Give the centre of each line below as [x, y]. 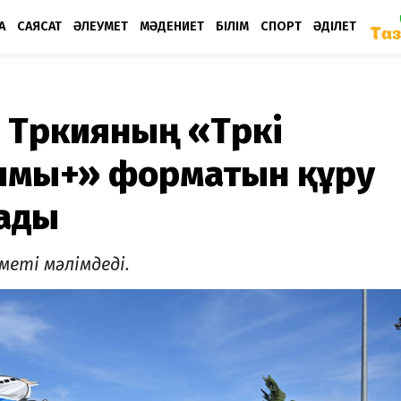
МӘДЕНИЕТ [172, 26]
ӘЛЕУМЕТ [101, 26]
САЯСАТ [39, 26]
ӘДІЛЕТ [335, 26]
